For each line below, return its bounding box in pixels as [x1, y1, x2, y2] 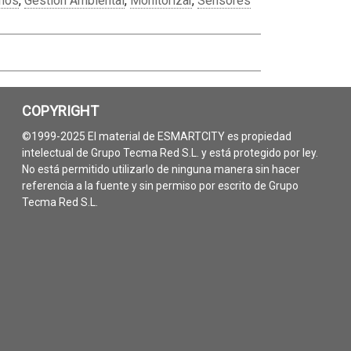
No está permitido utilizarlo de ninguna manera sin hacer [22, 163, 300, 176]
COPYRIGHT [22, 103, 99, 120]
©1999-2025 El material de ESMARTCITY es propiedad [22, 130, 291, 143]
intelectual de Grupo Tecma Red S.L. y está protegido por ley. [22, 147, 318, 160]
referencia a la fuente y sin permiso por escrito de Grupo [22, 179, 299, 193]
